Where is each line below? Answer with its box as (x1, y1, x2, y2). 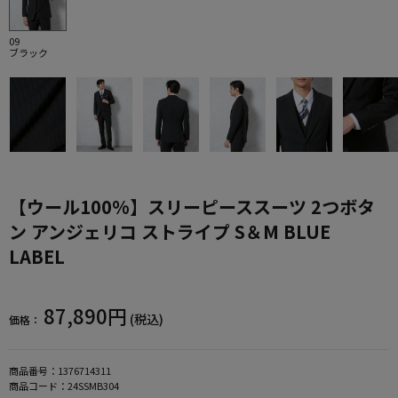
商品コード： (9, 378, 68, 393)
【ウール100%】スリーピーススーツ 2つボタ (9, 193, 375, 219)
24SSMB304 (68, 378, 119, 393)
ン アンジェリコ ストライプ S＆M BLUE (9, 218, 330, 244)
